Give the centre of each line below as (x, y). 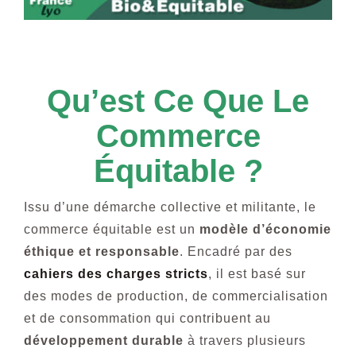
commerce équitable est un (111, 230)
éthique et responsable (101, 252)
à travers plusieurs (244, 341)
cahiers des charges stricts (116, 274)
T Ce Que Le (222, 101)
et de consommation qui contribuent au (147, 319)
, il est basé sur (257, 274)
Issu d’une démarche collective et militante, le (170, 207)
